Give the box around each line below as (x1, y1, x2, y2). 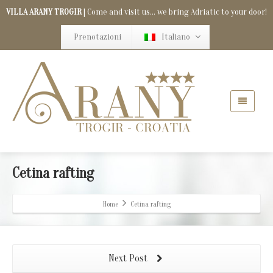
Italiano (161, 32, 190, 42)
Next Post (108, 252, 150, 264)
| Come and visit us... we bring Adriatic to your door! (82, 7, 267, 17)
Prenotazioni (74, 32, 121, 42)
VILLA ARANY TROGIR (6, 7, 82, 17)
